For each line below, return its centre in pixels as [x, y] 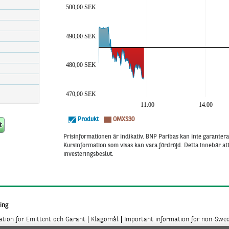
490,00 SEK [81, 36]
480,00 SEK [81, 65]
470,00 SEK [81, 94]
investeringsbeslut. [88, 154]
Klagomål [105, 220]
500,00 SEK [81, 7]
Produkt [88, 120]
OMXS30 [124, 120]
